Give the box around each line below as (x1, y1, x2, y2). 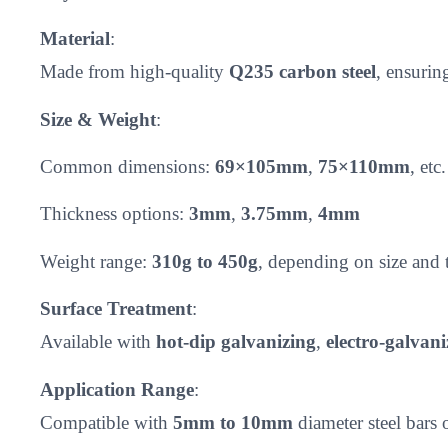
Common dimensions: (40, 155, 215, 177)
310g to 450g (152, 250, 258, 272)
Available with (40, 331, 156, 353)
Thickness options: (40, 203, 189, 225)
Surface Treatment (40, 298, 192, 320)
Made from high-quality (40, 61, 229, 83)
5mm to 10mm (173, 411, 293, 433)
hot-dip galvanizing (156, 331, 316, 353)
